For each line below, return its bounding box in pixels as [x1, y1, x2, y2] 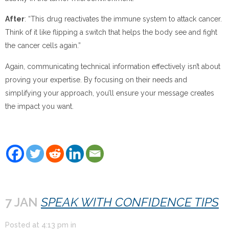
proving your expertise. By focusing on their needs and [5, 75, 187, 84]
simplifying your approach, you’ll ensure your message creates [5, 88, 214, 97]
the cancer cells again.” [5, 41, 81, 50]
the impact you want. [5, 102, 74, 110]
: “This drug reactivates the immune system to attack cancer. [25, 15, 222, 24]
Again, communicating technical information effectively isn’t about [5, 62, 220, 71]
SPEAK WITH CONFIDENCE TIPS [41, 194, 219, 210]
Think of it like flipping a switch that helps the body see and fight [5, 28, 217, 37]
